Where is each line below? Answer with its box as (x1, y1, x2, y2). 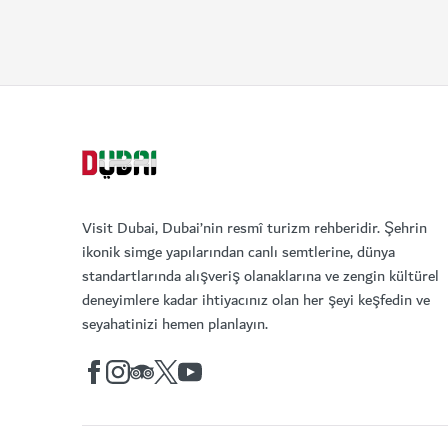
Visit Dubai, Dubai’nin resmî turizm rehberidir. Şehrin (82, 215, 427, 241)
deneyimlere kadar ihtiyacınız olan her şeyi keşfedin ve (82, 287, 430, 313)
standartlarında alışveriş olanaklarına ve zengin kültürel (82, 263, 439, 289)
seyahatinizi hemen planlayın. (82, 311, 268, 337)
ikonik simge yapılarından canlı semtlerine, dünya (82, 239, 395, 265)
